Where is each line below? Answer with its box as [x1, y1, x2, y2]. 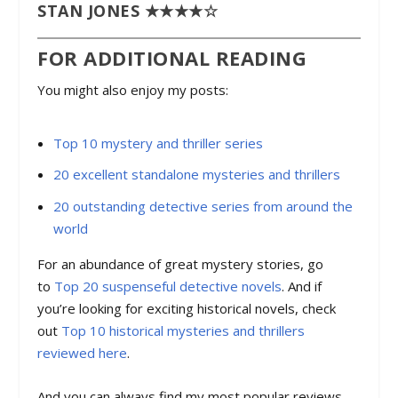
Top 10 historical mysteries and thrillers [61, 321, 306, 339]
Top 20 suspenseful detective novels [54, 276, 283, 295]
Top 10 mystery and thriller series [52, 133, 263, 152]
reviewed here [37, 343, 128, 362]
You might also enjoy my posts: [37, 81, 229, 99]
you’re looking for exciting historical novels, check [37, 298, 337, 317]
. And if [282, 276, 322, 295]
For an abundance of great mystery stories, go [37, 254, 324, 273]
